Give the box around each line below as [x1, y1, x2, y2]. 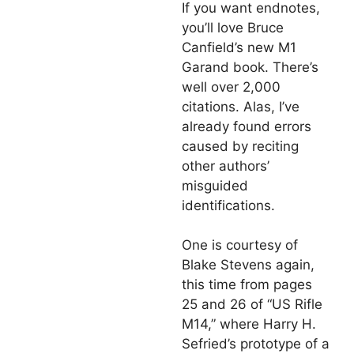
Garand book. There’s [182, 58, 318, 75]
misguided [182, 177, 248, 194]
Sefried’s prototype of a [182, 336, 330, 352]
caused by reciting [182, 137, 299, 154]
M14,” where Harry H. [182, 316, 316, 333]
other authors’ [182, 157, 269, 174]
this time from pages [182, 277, 312, 293]
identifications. [182, 197, 275, 213]
